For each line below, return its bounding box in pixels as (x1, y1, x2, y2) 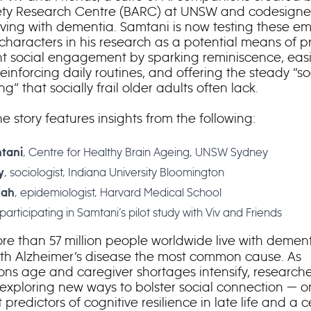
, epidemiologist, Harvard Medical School (14, 185, 221, 199)
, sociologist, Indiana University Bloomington (3, 165, 224, 179)
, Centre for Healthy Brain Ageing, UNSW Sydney (22, 145, 268, 159)
